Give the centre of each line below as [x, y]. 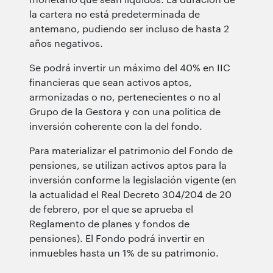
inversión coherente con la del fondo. [116, 126]
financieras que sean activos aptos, [111, 82]
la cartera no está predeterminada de [115, 13]
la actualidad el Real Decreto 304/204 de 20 [130, 194]
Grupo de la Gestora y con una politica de [125, 111]
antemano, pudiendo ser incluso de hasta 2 [129, 28]
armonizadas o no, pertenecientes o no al [125, 96]
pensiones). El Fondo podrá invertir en [117, 238]
